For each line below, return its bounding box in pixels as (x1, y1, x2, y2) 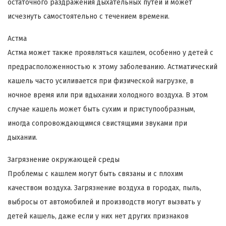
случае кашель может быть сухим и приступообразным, (8, 104, 195, 114)
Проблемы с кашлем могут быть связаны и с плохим (8, 169, 183, 178)
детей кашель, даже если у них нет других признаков (8, 211, 189, 220)
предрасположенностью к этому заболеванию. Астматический (8, 62, 217, 71)
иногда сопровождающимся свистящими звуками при (8, 119, 187, 128)
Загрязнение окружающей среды (8, 155, 120, 164)
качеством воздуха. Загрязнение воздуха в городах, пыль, (8, 183, 201, 192)
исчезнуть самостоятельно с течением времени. (8, 12, 169, 21)
